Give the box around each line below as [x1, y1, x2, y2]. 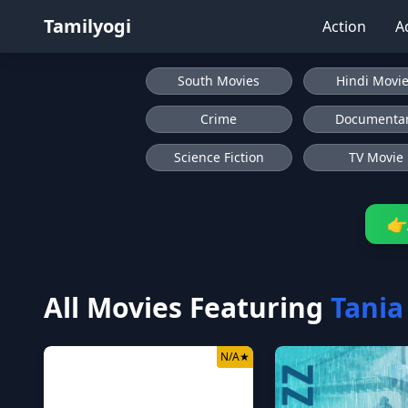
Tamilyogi [44, 14, 131, 38]
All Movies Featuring [44, 289, 323, 326]
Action [322, 16, 366, 36]
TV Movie [348, 148, 403, 166]
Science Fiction [173, 148, 264, 166]
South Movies [178, 72, 260, 89]
